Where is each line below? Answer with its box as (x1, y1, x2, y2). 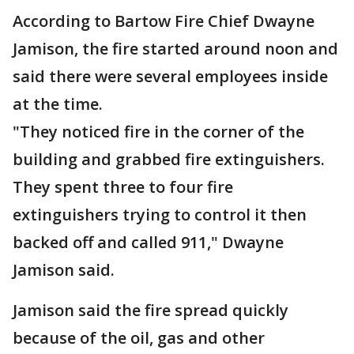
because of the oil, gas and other (13, 327, 265, 348)
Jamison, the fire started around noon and (13, 38, 338, 59)
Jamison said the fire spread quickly (13, 299, 288, 321)
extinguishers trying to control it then (13, 204, 307, 225)
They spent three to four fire (13, 176, 233, 198)
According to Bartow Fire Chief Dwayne (13, 10, 314, 32)
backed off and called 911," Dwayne (13, 232, 284, 253)
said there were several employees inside (13, 66, 328, 87)
